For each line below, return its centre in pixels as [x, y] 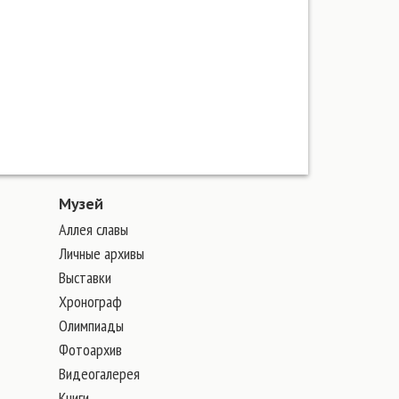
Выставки [85, 277]
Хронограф [90, 301]
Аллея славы [94, 229]
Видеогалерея [99, 374]
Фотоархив [90, 350]
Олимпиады [91, 326]
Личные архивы [102, 253]
